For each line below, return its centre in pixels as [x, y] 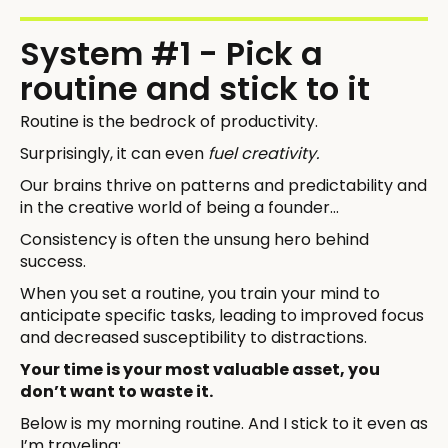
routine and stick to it [195, 88]
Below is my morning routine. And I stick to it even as [224, 423]
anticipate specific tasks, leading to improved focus [222, 315]
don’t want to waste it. [116, 391]
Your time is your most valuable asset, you [200, 369]
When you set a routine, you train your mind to [200, 293]
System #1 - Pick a [171, 53]
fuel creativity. [263, 153]
